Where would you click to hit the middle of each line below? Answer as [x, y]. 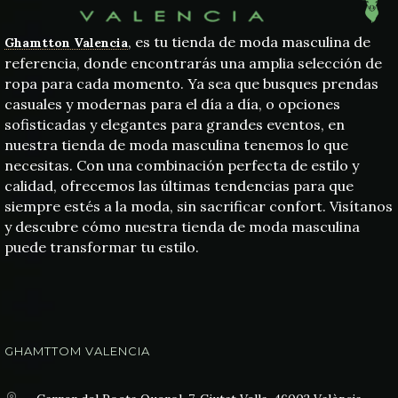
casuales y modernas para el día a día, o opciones [172, 103]
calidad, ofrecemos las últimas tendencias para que [179, 185]
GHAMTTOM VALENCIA [77, 350]
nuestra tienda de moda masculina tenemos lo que [176, 144]
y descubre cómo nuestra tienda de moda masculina [182, 226]
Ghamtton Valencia [66, 42]
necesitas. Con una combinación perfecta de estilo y [182, 165]
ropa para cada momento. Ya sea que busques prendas [191, 83]
